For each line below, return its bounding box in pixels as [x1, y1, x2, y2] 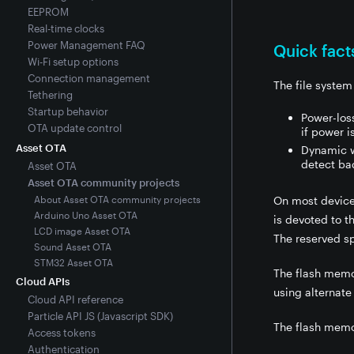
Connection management [27, 72, 150, 85]
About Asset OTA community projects [34, 194, 201, 205]
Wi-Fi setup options [27, 55, 119, 68]
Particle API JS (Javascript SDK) [27, 310, 173, 322]
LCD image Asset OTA [34, 225, 131, 236]
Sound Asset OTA [34, 241, 112, 252]
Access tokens [27, 326, 96, 339]
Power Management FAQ [27, 39, 145, 51]
